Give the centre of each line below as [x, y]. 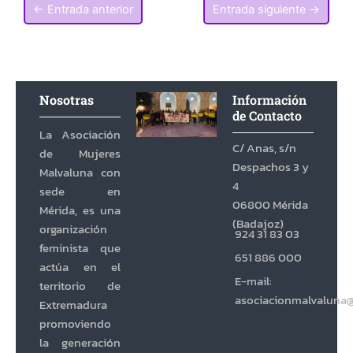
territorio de [80, 286]
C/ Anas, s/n [265, 149]
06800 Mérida [271, 205]
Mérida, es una [80, 211]
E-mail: [253, 281]
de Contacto [268, 115]
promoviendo [76, 324]
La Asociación [80, 135]
